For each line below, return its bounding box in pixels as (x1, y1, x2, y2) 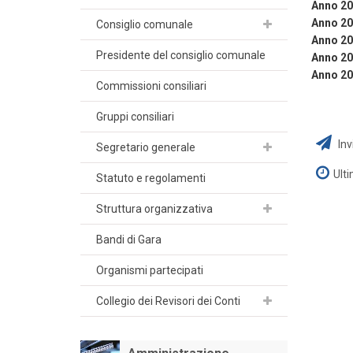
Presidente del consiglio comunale (96, 48, 266, 61)
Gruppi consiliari (96, 110, 174, 123)
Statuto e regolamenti (96, 171, 206, 184)
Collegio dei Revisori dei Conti (96, 294, 240, 307)
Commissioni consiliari (96, 79, 206, 92)
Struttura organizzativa (96, 202, 213, 215)
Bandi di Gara (96, 232, 162, 246)
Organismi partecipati (96, 263, 203, 277)
